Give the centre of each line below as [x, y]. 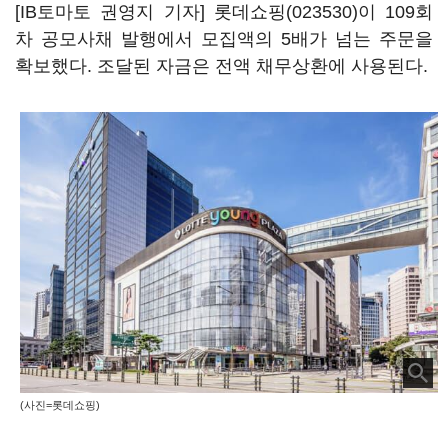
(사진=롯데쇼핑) [60, 405]
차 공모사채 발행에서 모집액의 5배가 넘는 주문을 [224, 39]
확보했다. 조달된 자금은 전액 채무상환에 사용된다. [221, 66]
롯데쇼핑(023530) [285, 12]
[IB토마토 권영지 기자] [114, 12]
